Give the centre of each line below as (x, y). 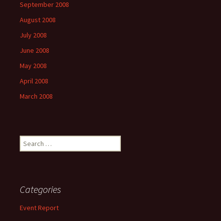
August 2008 (38, 20)
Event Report (39, 208)
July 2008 (33, 35)
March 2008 (36, 96)
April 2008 (34, 81)
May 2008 (33, 66)
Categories (40, 189)
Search (30, 140)
